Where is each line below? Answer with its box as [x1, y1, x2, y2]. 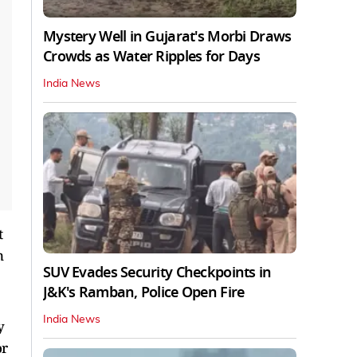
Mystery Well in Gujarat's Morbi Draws [43, 25, 292, 47]
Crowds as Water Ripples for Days [43, 45, 260, 67]
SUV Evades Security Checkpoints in [43, 262, 272, 284]
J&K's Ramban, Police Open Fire [43, 282, 245, 304]
